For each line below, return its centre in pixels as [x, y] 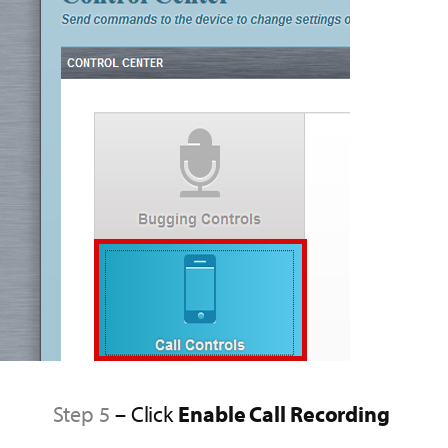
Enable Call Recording [284, 413]
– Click [144, 413]
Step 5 [81, 413]
